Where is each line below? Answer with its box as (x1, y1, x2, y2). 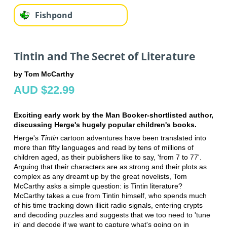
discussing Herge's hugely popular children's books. (13, 121, 197, 129)
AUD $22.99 (13, 84, 74, 97)
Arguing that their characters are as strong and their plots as (13, 163, 207, 171)
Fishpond (34, 9, 72, 21)
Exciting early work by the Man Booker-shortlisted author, (13, 111, 213, 120)
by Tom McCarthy (13, 70, 74, 79)
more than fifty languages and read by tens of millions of (13, 143, 194, 152)
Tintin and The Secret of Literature (13, 49, 195, 63)
